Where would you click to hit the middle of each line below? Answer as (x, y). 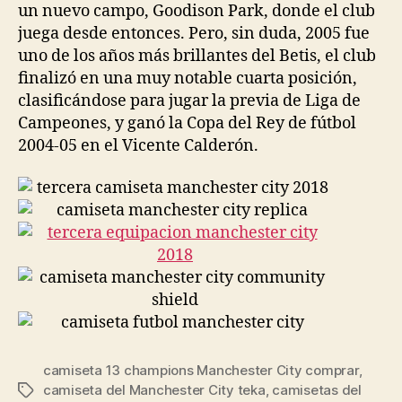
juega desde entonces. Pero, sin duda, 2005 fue (194, 33)
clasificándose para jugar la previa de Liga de (189, 100)
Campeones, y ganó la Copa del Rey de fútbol (187, 123)
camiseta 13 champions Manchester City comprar (201, 370)
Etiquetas (48, 391)
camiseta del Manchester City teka (154, 390)
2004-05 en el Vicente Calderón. (138, 145)
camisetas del (317, 390)
